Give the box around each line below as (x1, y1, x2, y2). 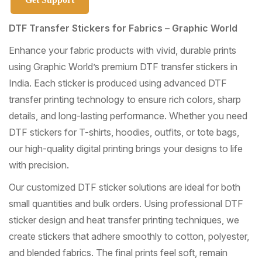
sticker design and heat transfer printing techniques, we (9, 214, 239, 226)
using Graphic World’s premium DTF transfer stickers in (9, 61, 237, 73)
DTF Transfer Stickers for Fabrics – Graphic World (9, 22, 237, 35)
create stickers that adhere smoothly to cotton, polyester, (9, 230, 249, 243)
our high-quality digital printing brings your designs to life (9, 143, 243, 155)
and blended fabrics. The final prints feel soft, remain (9, 247, 227, 259)
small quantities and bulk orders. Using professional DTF (9, 198, 243, 210)
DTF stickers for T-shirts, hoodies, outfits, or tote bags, (9, 126, 239, 139)
